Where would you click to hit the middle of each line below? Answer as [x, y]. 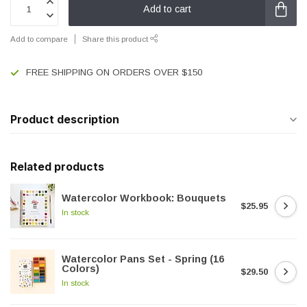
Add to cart [167, 9]
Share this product [116, 39]
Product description [65, 120]
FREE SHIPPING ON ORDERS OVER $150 [114, 72]
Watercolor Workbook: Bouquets [144, 198]
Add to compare [39, 39]
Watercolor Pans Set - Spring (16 [143, 259]
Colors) [81, 269]
